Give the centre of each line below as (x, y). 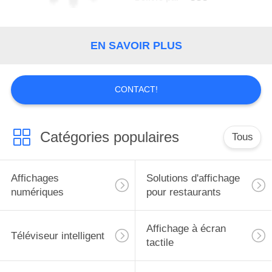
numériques (37, 192)
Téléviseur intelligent (57, 236)
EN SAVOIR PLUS (136, 45)
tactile (160, 243)
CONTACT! (136, 89)
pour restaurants (183, 192)
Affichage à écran (186, 229)
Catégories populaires (109, 137)
